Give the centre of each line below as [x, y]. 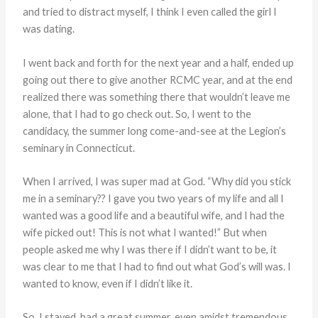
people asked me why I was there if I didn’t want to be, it [150, 249]
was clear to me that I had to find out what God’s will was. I [157, 266]
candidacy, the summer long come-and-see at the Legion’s [155, 131]
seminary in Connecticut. [79, 148]
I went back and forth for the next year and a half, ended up [159, 62]
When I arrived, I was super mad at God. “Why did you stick [157, 181]
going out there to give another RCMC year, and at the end [158, 79]
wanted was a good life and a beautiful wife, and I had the [154, 215]
